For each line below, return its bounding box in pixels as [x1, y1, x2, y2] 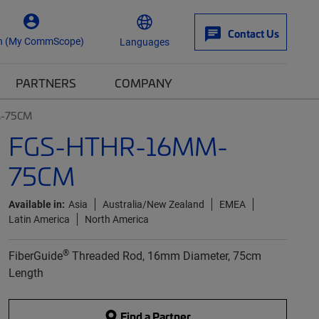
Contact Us [228, 26, 279, 41]
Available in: [8, 197, 65, 211]
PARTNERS [16, 75, 76, 90]
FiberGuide [8, 248, 63, 263]
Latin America [8, 212, 70, 226]
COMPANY [115, 75, 172, 90]
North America [84, 212, 149, 226]
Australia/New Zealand [102, 197, 204, 211]
